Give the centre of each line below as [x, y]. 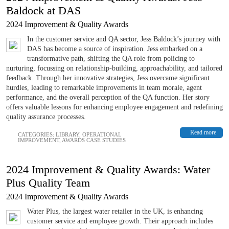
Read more [203, 132]
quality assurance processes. [46, 117]
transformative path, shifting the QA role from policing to [111, 58]
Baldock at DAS [43, 10]
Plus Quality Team [48, 182]
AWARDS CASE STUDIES [94, 140]
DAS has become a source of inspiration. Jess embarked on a [115, 49]
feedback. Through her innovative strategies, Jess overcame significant [108, 78]
